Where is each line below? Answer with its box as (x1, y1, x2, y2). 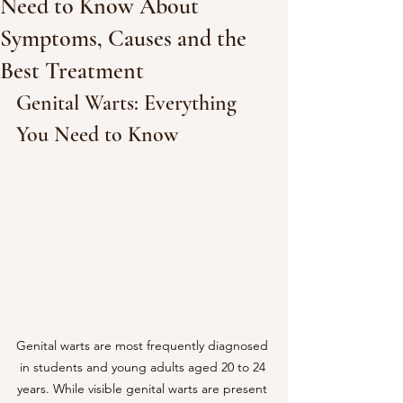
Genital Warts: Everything (16, 90, 242, 116)
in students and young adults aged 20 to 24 (19, 358, 269, 375)
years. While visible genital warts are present (17, 380, 271, 397)
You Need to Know (16, 121, 178, 148)
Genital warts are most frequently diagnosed (16, 336, 272, 354)
